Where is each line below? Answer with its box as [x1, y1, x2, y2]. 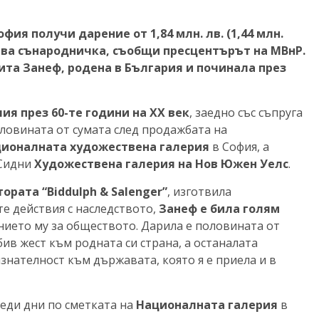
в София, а [212, 139, 269, 155]
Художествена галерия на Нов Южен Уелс [31, 156, 288, 172]
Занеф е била [159, 201, 240, 217]
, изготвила [167, 184, 231, 200]
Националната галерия [136, 297, 281, 313]
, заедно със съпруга [189, 105, 303, 121]
